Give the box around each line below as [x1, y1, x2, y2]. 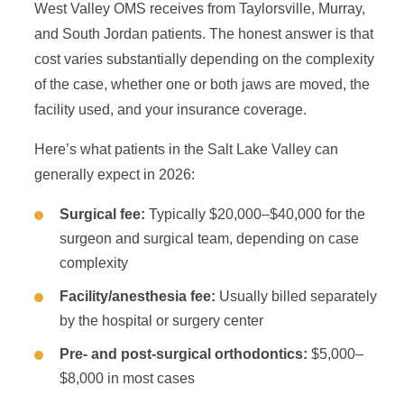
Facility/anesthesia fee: [60, 289, 216, 304]
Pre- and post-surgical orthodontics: [60, 346, 308, 362]
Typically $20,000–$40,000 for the [145, 207, 365, 222]
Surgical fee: [60, 207, 145, 222]
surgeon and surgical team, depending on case [60, 231, 359, 246]
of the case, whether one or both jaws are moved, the [34, 77, 370, 92]
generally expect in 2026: [34, 167, 195, 182]
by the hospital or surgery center [60, 313, 263, 328]
